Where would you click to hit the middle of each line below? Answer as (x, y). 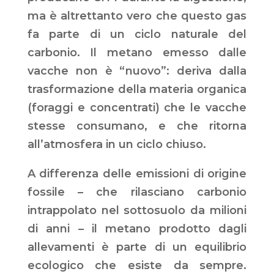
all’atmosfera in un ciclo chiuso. (117, 145)
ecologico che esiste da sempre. (137, 266)
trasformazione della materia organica (137, 90)
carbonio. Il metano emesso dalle (137, 53)
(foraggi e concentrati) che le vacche (137, 108)
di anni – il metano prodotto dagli (137, 229)
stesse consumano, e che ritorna (137, 126)
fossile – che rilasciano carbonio (137, 192)
